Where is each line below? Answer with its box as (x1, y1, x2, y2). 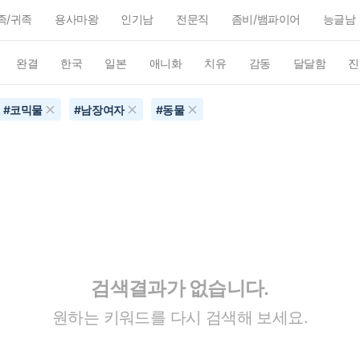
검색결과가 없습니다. (91, 276, 269, 300)
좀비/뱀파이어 (231, 12, 301, 26)
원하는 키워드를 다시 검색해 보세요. (52, 307, 308, 327)
